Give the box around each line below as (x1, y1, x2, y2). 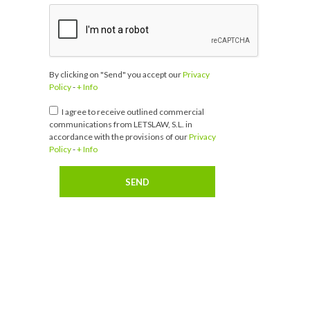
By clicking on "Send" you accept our (49, 69, 183, 80)
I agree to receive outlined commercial (60, 107, 204, 117)
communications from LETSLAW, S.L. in (49, 119, 192, 129)
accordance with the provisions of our (49, 131, 189, 142)
